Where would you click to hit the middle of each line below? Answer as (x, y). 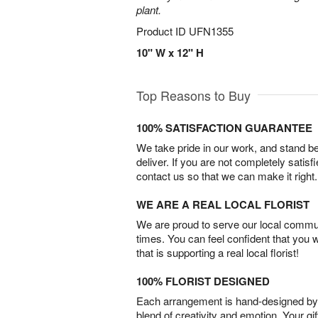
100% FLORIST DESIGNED (203, 281)
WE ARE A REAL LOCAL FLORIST (223, 204)
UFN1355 (211, 31)
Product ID (163, 31)
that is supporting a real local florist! (218, 252)
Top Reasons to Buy (193, 95)
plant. (149, 10)
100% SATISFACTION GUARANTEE (224, 128)
